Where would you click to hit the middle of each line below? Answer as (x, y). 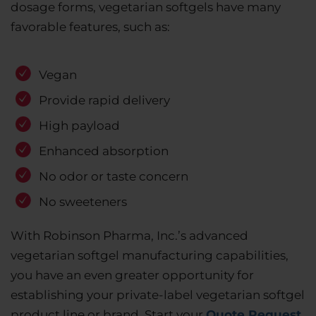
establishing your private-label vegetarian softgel (158, 295)
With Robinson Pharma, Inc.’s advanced (129, 236)
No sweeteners (83, 202)
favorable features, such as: (90, 27)
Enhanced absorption (104, 151)
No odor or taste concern (114, 177)
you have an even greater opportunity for (132, 275)
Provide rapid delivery (104, 101)
